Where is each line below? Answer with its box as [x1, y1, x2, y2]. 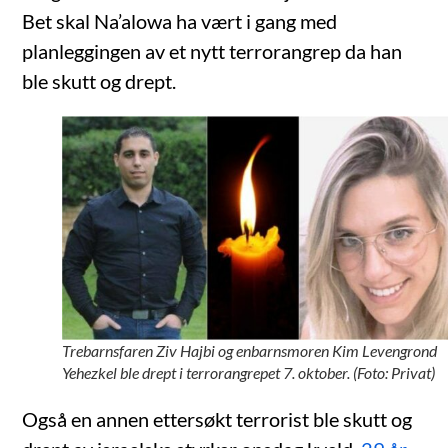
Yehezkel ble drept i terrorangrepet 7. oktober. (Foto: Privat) [62, 363, 436, 383]
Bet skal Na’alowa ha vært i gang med [22, 8, 338, 33]
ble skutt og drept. [22, 68, 177, 93]
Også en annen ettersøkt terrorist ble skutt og [22, 407, 413, 432]
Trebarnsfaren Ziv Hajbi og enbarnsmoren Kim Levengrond [62, 341, 438, 361]
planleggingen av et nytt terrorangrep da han [22, 38, 403, 63]
